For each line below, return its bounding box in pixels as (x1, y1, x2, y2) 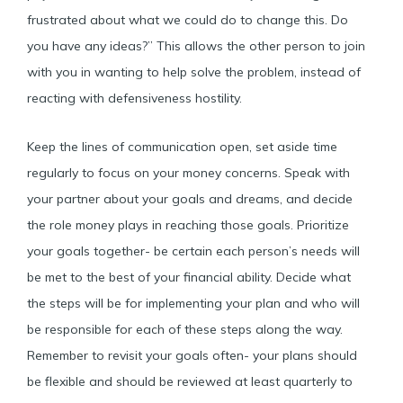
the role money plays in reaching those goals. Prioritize (27, 216, 349, 233)
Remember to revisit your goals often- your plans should (27, 346, 357, 363)
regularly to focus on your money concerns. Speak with (27, 164, 350, 181)
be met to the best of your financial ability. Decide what (27, 268, 351, 285)
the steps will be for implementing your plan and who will (27, 294, 360, 311)
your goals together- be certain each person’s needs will (27, 242, 360, 259)
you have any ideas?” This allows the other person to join (27, 38, 365, 54)
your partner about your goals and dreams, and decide (27, 190, 353, 207)
